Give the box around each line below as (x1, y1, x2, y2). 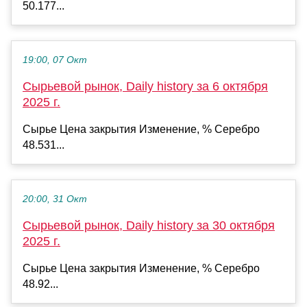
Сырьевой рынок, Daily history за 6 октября (23, 79, 268, 94)
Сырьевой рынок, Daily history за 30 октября (23, 219, 275, 233)
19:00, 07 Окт (23, 55, 87, 66)
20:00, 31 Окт (23, 194, 87, 205)
